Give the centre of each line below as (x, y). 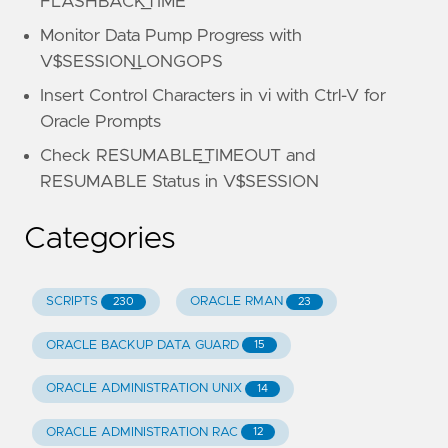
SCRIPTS (71, 302)
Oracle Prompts (100, 122)
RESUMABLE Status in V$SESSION (179, 182)
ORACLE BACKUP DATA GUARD (142, 345)
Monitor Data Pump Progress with (171, 36)
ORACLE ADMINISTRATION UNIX (143, 389)
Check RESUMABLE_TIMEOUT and (178, 156)
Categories (100, 239)
